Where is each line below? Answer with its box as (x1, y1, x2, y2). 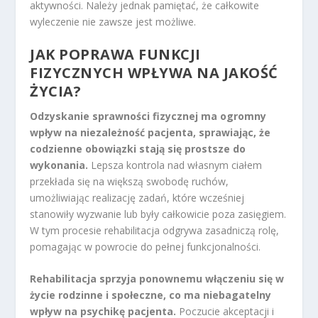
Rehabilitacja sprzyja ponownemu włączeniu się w (30, 272, 285, 286)
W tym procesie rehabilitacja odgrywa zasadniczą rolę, (30, 223, 280, 237)
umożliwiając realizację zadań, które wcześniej (30, 190, 245, 204)
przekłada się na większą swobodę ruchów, (30, 174, 229, 188)
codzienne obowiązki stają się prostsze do (30, 141, 246, 155)
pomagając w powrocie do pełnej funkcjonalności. (30, 239, 261, 253)
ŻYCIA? (30, 81, 82, 101)
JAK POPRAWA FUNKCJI (30, 44, 201, 64)
